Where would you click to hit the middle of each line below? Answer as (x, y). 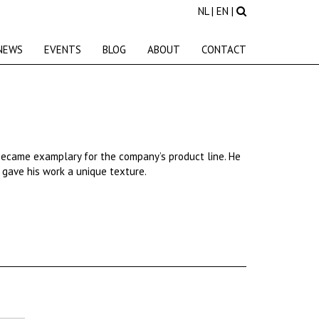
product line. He (203, 156)
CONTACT (224, 49)
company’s (142, 156)
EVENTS (63, 49)
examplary (57, 156)
